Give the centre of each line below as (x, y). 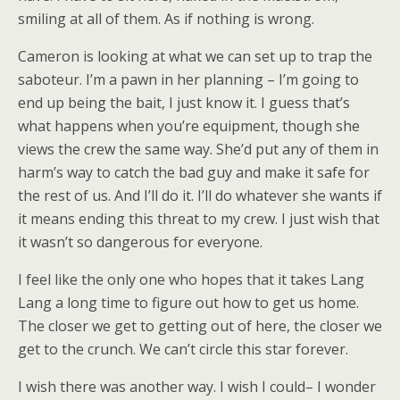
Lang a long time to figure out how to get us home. (188, 303)
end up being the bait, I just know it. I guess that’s (184, 103)
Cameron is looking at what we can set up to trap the (195, 56)
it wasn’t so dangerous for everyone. (140, 242)
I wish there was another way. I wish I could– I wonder (197, 387)
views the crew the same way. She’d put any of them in (198, 149)
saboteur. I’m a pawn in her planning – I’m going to (188, 79)
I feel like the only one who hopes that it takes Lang (191, 279)
